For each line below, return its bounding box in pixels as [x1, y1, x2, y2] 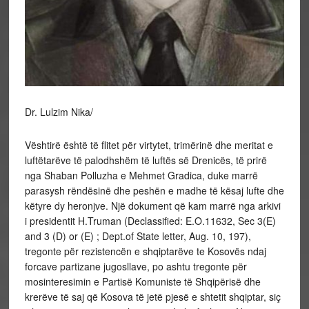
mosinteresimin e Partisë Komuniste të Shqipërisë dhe [24, 274, 261, 288]
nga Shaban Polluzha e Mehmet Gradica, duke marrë [24, 168, 258, 182]
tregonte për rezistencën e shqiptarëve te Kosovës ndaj [24, 243, 266, 258]
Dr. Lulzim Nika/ [24, 104, 93, 119]
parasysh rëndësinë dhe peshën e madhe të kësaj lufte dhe [24, 183, 284, 197]
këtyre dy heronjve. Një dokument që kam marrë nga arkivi [24, 198, 281, 212]
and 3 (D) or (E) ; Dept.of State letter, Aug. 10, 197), [24, 228, 251, 243]
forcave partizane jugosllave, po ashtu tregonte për [24, 259, 247, 273]
